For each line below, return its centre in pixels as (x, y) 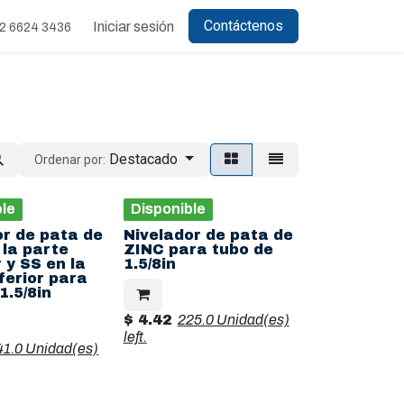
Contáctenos (243, 26)
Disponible (168, 209)
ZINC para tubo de (198, 249)
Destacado (144, 159)
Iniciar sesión (133, 26)
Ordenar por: (70, 160)
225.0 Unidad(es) (233, 320)
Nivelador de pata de (208, 235)
